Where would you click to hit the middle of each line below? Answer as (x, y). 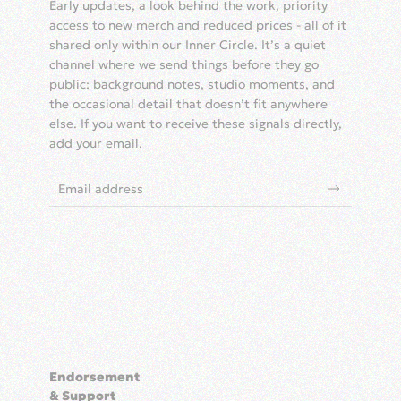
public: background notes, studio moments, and (192, 85)
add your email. (96, 144)
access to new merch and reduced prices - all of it (198, 26)
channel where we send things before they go (184, 65)
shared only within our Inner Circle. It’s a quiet (188, 45)
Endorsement (94, 377)
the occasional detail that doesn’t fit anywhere (188, 104)
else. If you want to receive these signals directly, (196, 124)
